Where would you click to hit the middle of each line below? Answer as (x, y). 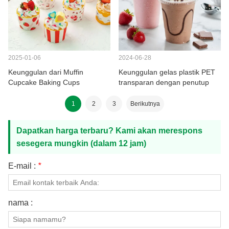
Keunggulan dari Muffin (46, 72)
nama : (20, 202)
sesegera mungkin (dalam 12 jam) (81, 143)
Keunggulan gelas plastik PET (167, 72)
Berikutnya (145, 104)
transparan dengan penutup (164, 82)
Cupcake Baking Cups (44, 82)
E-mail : (23, 166)
